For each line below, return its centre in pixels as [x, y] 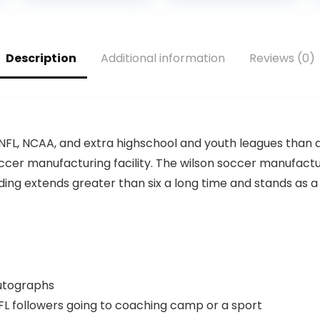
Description [41, 58]
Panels [197, 24]
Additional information [162, 58]
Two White [208, 10]
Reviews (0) [282, 58]
